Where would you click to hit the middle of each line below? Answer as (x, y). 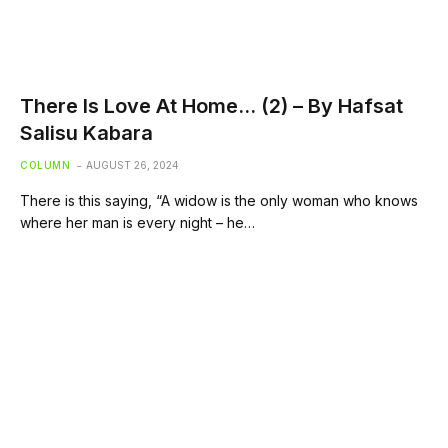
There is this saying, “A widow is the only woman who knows (219, 200)
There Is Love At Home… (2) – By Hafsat (211, 106)
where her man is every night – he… (137, 222)
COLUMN (45, 165)
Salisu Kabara (86, 133)
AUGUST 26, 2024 (132, 165)
